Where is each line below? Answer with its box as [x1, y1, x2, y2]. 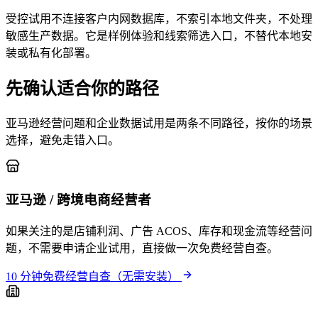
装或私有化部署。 [6, 46, 97, 59]
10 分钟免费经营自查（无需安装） [6, 270, 182, 283]
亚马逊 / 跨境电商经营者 [6, 192, 151, 208]
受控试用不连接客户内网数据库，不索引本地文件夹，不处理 [6, 12, 312, 25]
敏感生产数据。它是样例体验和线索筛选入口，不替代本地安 [6, 29, 312, 42]
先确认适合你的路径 [6, 79, 159, 98]
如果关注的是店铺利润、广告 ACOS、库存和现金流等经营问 [6, 225, 312, 238]
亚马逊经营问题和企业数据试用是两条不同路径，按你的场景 [6, 116, 312, 129]
